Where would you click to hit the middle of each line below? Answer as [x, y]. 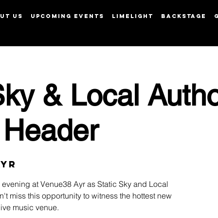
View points [149, 23]
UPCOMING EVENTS [67, 16]
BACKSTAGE [184, 16]
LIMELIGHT [133, 16]
